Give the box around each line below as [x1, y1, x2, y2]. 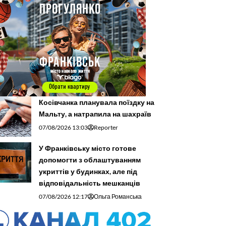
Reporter [94, 123, 118, 131]
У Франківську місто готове [39, 143, 136, 152]
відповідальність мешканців [39, 178, 140, 187]
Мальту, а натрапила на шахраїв [39, 109, 151, 118]
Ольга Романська [94, 192, 142, 200]
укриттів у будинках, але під [39, 166, 137, 176]
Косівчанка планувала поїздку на [39, 97, 154, 106]
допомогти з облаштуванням [39, 155, 141, 164]
